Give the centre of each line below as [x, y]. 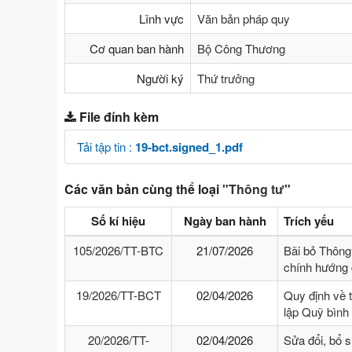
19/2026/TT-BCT [118, 295]
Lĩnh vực [161, 19]
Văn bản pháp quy [244, 19]
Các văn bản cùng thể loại [143, 189]
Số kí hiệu [118, 221]
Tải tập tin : [106, 147]
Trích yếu [309, 221]
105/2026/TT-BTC [118, 251]
